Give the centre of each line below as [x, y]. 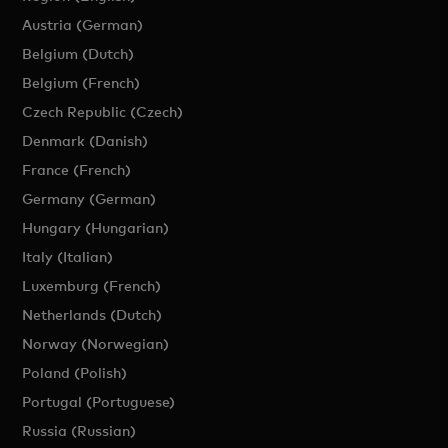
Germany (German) [89, 198]
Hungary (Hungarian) [96, 227]
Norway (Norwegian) [96, 343]
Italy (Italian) [68, 256]
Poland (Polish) [75, 372]
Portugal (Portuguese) [99, 401]
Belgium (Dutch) [78, 53]
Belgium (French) [81, 82]
